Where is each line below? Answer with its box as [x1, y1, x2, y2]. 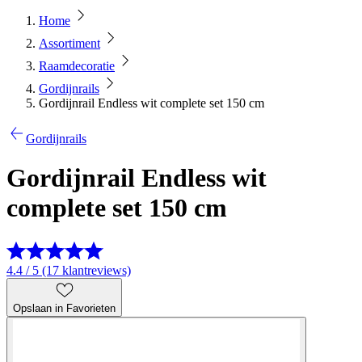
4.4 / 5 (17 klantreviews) [6, 263, 131, 277]
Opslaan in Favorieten [13, 301, 116, 314]
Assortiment [39, 36, 100, 50]
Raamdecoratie [39, 59, 115, 73]
